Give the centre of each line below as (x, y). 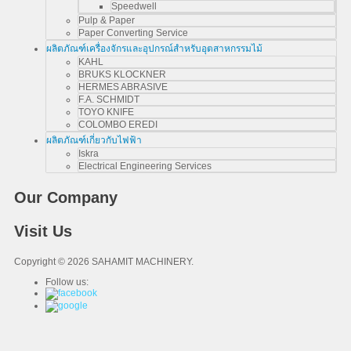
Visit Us (43, 231)
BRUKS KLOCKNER (122, 74)
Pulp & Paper (107, 20)
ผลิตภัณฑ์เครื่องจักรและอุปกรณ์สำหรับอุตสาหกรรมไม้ (154, 49)
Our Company (66, 197)
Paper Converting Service (133, 33)
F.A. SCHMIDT (109, 100)
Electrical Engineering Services (145, 166)
